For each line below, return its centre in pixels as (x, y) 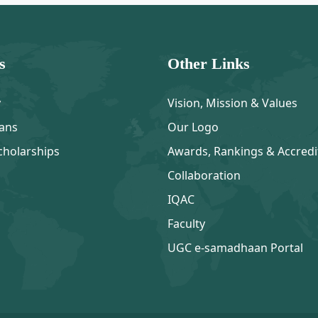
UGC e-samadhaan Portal (235, 248)
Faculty (186, 224)
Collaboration (204, 176)
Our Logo (193, 127)
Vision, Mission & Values (232, 103)
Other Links (209, 64)
